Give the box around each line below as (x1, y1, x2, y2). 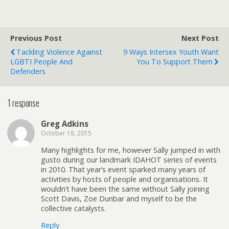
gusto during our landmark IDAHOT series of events (41, 154, 217, 165)
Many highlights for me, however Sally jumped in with (41, 145, 220, 155)
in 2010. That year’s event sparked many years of (41, 164, 205, 174)
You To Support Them (136, 56, 213, 66)
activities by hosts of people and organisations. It (41, 174, 208, 184)
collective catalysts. (41, 203, 106, 213)
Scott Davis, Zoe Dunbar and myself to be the (41, 193, 197, 203)
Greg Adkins (41, 119, 88, 129)
